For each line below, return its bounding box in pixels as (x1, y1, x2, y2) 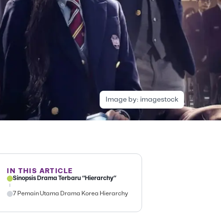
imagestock (140, 96, 178, 103)
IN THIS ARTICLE (7, 168, 73, 175)
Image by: (105, 96, 140, 103)
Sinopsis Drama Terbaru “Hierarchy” (13, 175, 117, 182)
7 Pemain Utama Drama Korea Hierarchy (13, 190, 129, 197)
